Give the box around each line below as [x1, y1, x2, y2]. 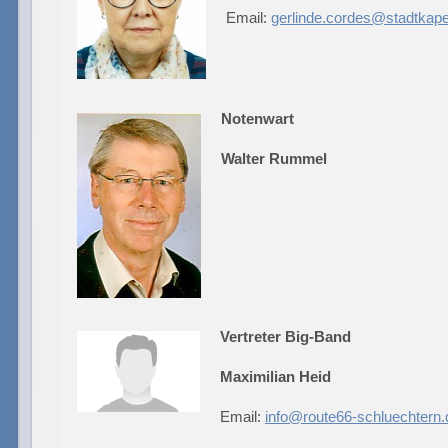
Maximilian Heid [220, 367, 331, 385]
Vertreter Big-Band [220, 327, 351, 345]
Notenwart [221, 109, 294, 127]
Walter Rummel [221, 149, 327, 167]
